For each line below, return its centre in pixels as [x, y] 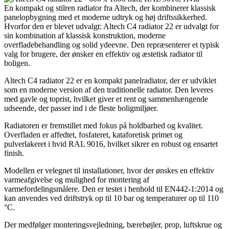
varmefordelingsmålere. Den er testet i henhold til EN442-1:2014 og [114, 189]
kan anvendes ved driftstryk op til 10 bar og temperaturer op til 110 [111, 198]
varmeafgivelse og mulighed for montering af [77, 180]
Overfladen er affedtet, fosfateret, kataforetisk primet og [93, 135]
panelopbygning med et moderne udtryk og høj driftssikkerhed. [106, 17]
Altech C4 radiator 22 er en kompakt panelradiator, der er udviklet [110, 81]
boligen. [17, 63]
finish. [14, 153]
